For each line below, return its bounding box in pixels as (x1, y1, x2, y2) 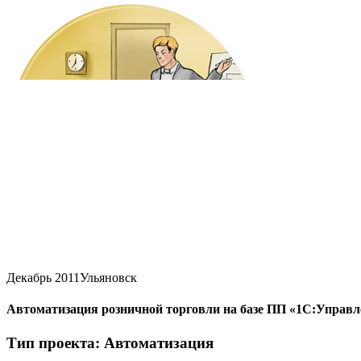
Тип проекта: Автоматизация (6, 334, 214, 351)
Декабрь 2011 (6, 271, 80, 284)
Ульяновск (80, 271, 137, 284)
